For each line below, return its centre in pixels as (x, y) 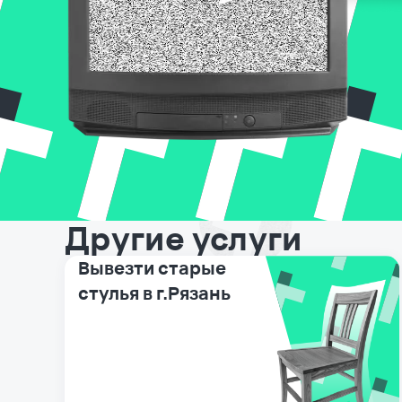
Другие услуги (184, 239)
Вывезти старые (152, 268)
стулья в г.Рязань (154, 293)
